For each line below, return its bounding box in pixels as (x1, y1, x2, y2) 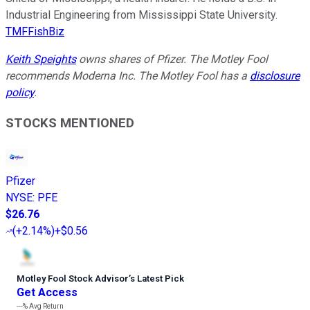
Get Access (17, 286, 77, 300)
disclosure (250, 69, 300, 82)
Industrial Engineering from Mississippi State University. (6, 8, 277, 21)
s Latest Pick (130, 273, 184, 284)
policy (6, 85, 34, 99)
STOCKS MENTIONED (6, 116, 134, 131)
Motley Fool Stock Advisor (17, 273, 129, 284)
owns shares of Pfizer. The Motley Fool (76, 52, 268, 66)
